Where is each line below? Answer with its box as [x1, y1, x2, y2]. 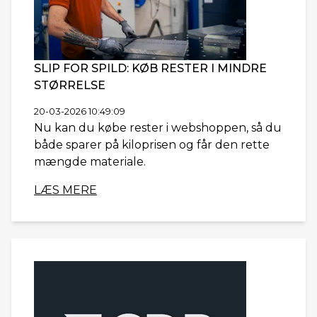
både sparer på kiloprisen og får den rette [34, 138, 270, 151]
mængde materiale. [34, 155, 146, 168]
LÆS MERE [34, 183, 97, 197]
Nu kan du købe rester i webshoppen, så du [34, 121, 282, 134]
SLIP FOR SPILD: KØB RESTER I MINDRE [34, 62, 267, 75]
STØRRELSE [34, 79, 105, 92]
